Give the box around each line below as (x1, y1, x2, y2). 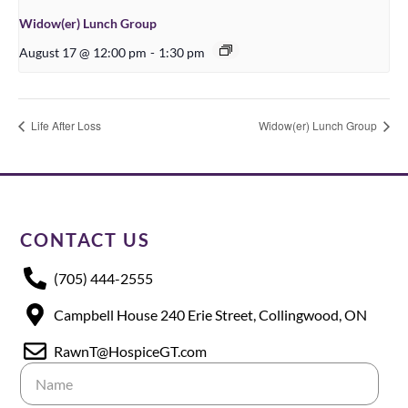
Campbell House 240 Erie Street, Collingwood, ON (53, 305, 367, 323)
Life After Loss (28, 117, 101, 134)
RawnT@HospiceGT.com (53, 342, 207, 360)
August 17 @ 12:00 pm (19, 45, 147, 61)
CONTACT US (20, 229, 151, 251)
